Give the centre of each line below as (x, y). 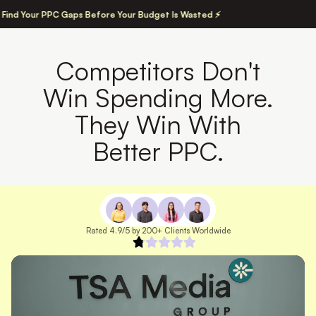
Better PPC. (158, 151)
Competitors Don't (158, 71)
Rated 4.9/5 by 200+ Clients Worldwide (158, 231)
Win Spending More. (158, 98)
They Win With (158, 124)
